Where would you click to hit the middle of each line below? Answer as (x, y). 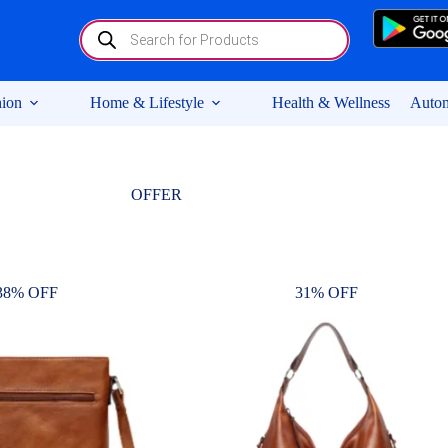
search (98, 43)
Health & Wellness (331, 103)
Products (105, 27)
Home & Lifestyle (147, 103)
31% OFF (327, 292)
